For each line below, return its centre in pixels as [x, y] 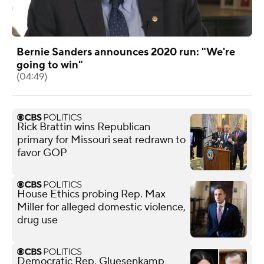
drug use [37, 220]
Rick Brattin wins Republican [84, 127]
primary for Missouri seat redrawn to [101, 140]
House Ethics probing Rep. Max [91, 194]
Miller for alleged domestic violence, [101, 207]
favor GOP [42, 153]
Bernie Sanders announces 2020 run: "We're [126, 52]
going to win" [50, 65]
